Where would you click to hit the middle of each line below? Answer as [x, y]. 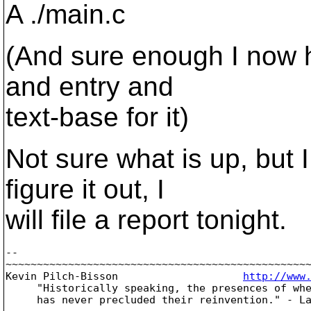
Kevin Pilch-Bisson [124, 276]
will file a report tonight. [146, 220]
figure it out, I [85, 189]
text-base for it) [97, 117]
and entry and [90, 86]
